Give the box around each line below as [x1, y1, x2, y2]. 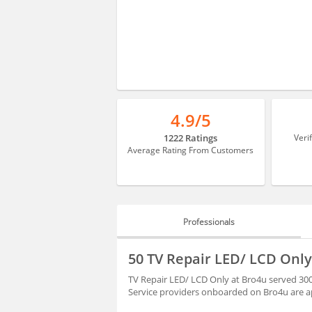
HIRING [133, 263, 171, 279]
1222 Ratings [164, 132, 218, 144]
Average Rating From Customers [127, 144, 254, 156]
